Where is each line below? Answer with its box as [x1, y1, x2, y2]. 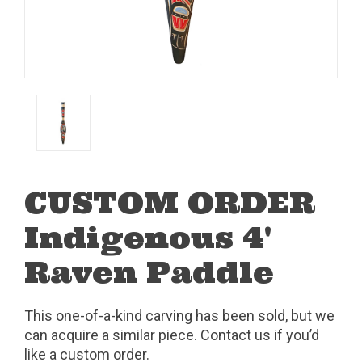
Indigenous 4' [24, 218, 271, 256]
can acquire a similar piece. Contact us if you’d [24, 326, 319, 343]
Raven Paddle [24, 253, 274, 291]
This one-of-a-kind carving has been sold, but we [24, 306, 335, 324]
